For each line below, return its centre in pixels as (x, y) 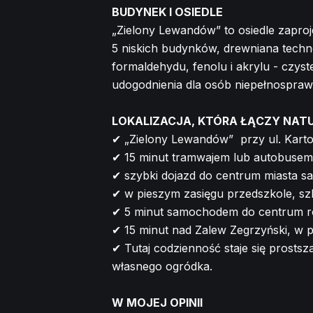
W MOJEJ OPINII (157, 302)
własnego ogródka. (162, 266)
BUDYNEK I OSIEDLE (167, 12)
